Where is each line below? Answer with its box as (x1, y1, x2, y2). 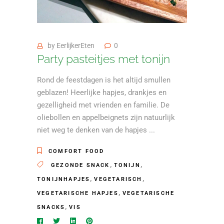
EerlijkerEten (56, 41, 94, 49)
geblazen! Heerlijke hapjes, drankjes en (37, 88, 166, 97)
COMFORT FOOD (48, 148, 104, 154)
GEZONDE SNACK (51, 162, 110, 168)
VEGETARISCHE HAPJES (37, 190, 118, 196)
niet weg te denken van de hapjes (37, 125, 149, 134)
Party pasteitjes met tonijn (37, 52, 170, 65)
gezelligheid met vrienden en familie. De (37, 100, 169, 109)
